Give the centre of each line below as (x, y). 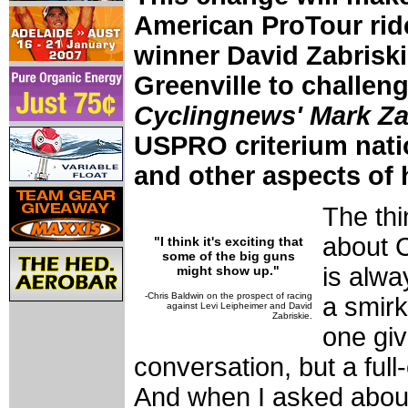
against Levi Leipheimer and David (240, 305)
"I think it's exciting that (228, 241)
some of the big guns (228, 255)
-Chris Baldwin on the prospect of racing (229, 295)
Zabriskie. (292, 315)
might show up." (228, 270)
